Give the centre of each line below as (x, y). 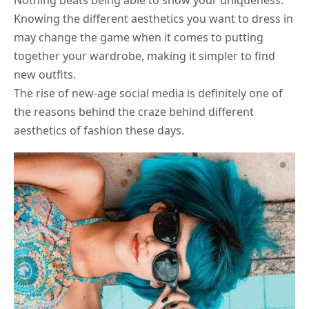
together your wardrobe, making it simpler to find (144, 56)
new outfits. (45, 75)
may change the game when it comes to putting (139, 38)
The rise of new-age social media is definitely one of (148, 93)
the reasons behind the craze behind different (134, 112)
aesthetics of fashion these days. (99, 131)
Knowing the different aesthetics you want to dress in (153, 19)
